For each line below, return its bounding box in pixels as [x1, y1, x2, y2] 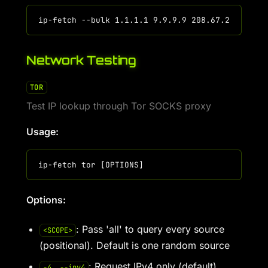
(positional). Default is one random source [39, 239, 230, 251]
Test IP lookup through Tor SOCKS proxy [26, 100, 211, 112]
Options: [26, 194, 66, 206]
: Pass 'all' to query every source [75, 223, 224, 235]
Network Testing [26, 53, 136, 68]
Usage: [26, 126, 59, 138]
